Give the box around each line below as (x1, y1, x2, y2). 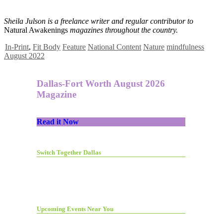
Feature (62, 42, 86, 51)
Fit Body (33, 42, 60, 51)
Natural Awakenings (4, 25, 68, 34)
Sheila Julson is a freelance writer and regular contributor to (4, 16, 193, 25)
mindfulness (166, 42, 204, 51)
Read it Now (37, 117, 79, 126)
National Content (88, 42, 141, 51)
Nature (143, 42, 165, 51)
